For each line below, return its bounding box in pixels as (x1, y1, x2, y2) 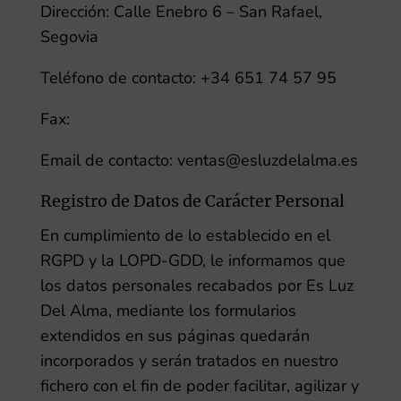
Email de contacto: (39, 149, 173, 171)
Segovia (39, 26, 98, 47)
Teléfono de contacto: (39, 67, 196, 89)
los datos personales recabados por (39, 275, 302, 296)
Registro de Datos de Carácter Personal (39, 191, 345, 211)
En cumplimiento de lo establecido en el (39, 225, 330, 246)
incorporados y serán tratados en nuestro (39, 350, 338, 371)
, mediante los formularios (107, 300, 296, 321)
